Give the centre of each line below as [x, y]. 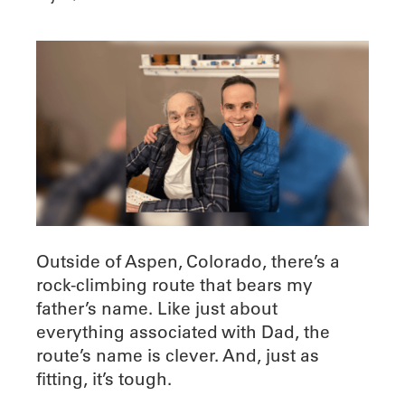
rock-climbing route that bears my [174, 284]
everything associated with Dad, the [183, 331]
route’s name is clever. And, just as [178, 355]
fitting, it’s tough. [104, 378]
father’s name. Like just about [157, 308]
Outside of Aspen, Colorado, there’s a [188, 261]
